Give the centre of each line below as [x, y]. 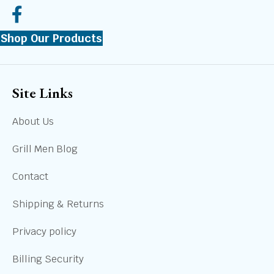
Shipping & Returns [58, 204]
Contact [30, 177]
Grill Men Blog [45, 149]
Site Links [43, 93]
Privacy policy [44, 232]
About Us [33, 122]
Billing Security [48, 259]
